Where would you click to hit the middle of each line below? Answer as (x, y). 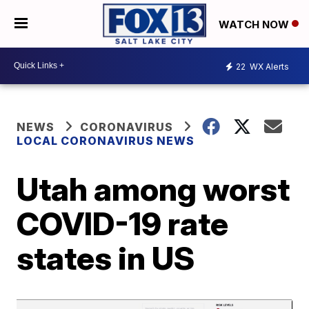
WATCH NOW (255, 24)
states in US (106, 258)
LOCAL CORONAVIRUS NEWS (106, 140)
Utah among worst (153, 189)
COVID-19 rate (123, 223)
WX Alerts (268, 67)
